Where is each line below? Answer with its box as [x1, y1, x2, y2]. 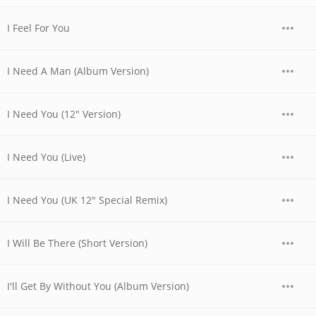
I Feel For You [7, 21, 70, 35]
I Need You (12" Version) [7, 107, 121, 121]
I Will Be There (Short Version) [7, 236, 147, 250]
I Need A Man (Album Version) [7, 64, 149, 78]
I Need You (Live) [7, 150, 85, 164]
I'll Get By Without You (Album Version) [7, 279, 189, 293]
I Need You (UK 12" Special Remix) [7, 193, 167, 207]
